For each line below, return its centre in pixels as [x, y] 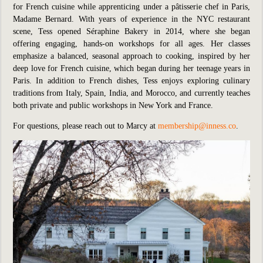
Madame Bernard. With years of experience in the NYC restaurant [131, 19]
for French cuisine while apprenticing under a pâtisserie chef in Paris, [131, 7]
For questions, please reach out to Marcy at [85, 126]
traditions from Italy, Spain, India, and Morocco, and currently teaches [131, 93]
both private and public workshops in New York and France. [113, 105]
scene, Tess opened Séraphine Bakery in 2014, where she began [131, 31]
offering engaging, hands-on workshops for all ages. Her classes [131, 44]
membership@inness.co [197, 126]
